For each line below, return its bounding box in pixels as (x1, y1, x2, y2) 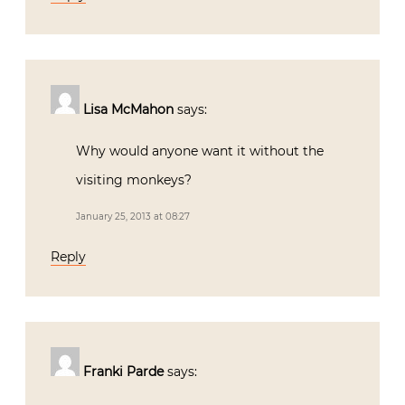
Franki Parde (83, 363, 164, 380)
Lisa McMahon (83, 100, 174, 118)
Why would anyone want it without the (76, 142, 324, 159)
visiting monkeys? (76, 171, 192, 188)
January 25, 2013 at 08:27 (76, 210, 190, 222)
